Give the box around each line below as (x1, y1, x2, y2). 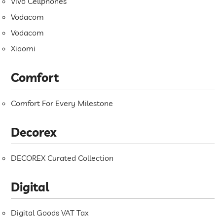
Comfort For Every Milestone (11, 98, 113, 109)
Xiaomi (11, 43, 36, 54)
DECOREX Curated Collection (11, 153, 114, 163)
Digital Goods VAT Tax (11, 208, 89, 218)
